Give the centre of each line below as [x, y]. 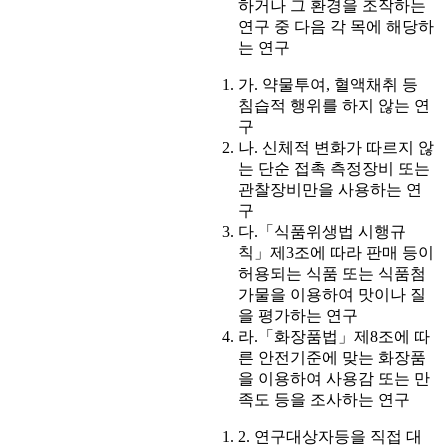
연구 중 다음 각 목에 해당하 [336, 27]
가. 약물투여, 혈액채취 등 [328, 85]
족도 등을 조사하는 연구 [324, 400]
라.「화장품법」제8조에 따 [334, 337]
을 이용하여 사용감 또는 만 [334, 379]
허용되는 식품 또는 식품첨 [332, 274]
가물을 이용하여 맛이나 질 [332, 295]
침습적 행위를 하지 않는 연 [334, 106]
